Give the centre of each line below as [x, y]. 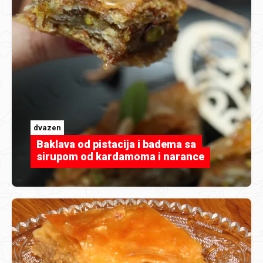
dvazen [47, 128]
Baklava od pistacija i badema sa [116, 144]
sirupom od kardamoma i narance [120, 157]
